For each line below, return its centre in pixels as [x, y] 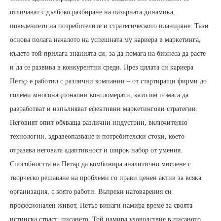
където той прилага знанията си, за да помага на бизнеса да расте [108, 54]
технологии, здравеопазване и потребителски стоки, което [97, 137]
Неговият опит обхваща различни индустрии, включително [99, 123]
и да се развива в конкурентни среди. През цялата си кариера [102, 68]
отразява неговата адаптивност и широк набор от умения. [96, 150]
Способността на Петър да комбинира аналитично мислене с [100, 164]
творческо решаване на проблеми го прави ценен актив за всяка [106, 178]
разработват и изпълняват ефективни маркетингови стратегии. [104, 109]
